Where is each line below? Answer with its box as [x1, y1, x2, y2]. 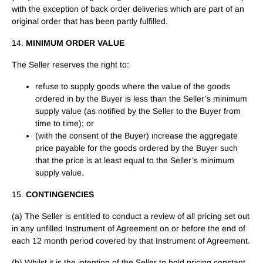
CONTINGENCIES [26, 190, 94, 199]
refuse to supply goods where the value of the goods [35, 82, 230, 91]
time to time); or [35, 119, 94, 128]
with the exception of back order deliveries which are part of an [12, 4, 244, 14]
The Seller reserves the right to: [12, 60, 129, 69]
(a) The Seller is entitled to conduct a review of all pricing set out [12, 211, 249, 221]
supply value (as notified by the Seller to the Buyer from [35, 106, 241, 116]
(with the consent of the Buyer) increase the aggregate [35, 131, 238, 140]
